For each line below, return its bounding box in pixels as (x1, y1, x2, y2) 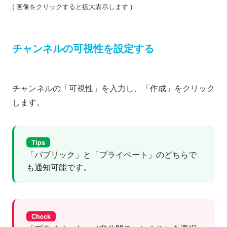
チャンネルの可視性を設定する (12, 43, 154, 55)
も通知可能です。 (26, 161, 91, 173)
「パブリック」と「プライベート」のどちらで (26, 148, 197, 161)
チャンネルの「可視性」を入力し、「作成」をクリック (12, 82, 215, 94)
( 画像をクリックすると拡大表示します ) (12, 2, 132, 12)
